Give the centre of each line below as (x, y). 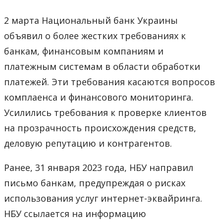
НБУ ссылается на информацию (75, 213)
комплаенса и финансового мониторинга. (99, 97)
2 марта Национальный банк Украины (91, 20)
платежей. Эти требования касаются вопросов (110, 82)
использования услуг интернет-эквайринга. (103, 198)
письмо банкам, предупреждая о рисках (95, 183)
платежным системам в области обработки (102, 66)
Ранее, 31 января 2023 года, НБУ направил (99, 167)
